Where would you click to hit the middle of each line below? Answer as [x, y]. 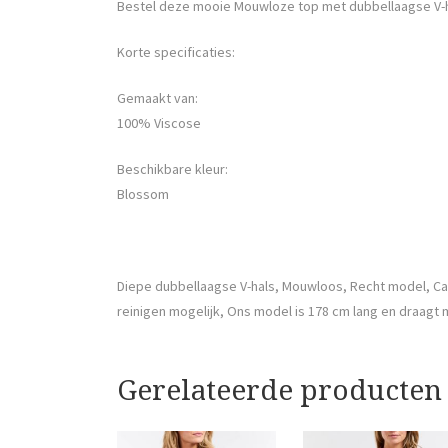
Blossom [143, 193]
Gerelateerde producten [279, 390]
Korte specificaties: [176, 51]
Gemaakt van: [157, 97]
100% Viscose [159, 122]
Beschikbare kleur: [172, 168]
